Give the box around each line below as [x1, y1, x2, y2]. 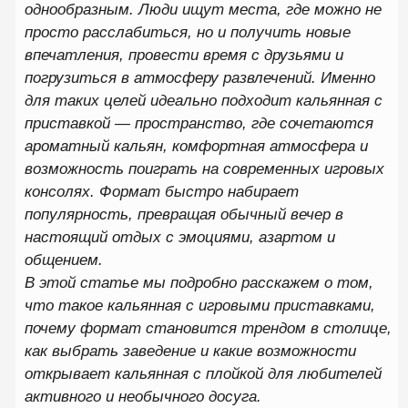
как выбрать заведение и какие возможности [16, 127, 254, 141]
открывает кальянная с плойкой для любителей [16, 144, 272, 157]
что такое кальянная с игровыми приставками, [16, 95, 268, 108]
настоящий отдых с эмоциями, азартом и [16, 46, 240, 59]
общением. [16, 63, 74, 76]
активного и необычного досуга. [16, 160, 187, 173]
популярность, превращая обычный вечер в [16, 30, 245, 43]
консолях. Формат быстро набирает [16, 14, 213, 27]
